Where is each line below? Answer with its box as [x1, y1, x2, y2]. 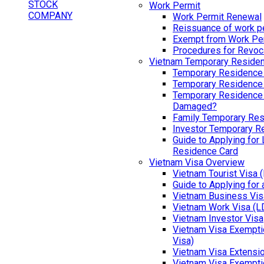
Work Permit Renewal [173, 11, 262, 22]
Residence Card [173, 145, 238, 157]
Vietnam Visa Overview [149, 156, 245, 168]
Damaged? [173, 100, 217, 112]
